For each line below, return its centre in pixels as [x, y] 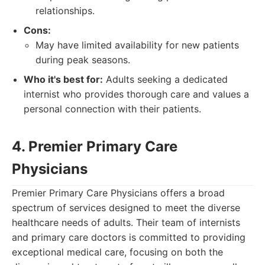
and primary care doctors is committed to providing [129, 237]
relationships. [65, 11]
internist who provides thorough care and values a [136, 94]
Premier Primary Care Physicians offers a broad [118, 193]
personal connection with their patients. [112, 109]
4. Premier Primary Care [95, 146]
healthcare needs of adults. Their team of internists [126, 222]
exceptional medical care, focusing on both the [117, 252]
